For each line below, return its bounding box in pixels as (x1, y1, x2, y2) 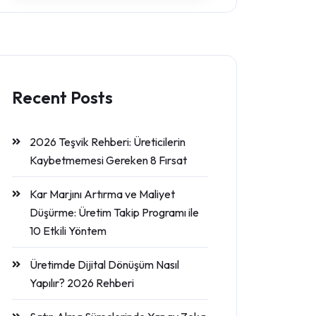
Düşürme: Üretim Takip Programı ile (30, 205, 199, 219)
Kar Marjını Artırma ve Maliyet (30, 187, 175, 201)
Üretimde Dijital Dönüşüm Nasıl (30, 257, 179, 272)
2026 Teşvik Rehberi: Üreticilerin (30, 135, 186, 149)
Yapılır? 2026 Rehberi (30, 276, 134, 290)
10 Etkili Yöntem (30, 224, 107, 238)
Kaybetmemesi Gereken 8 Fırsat (30, 153, 187, 167)
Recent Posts (12, 87, 113, 108)
